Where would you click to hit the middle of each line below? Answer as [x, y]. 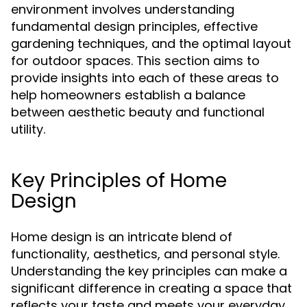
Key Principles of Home [119, 181]
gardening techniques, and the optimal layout [151, 44]
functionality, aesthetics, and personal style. [145, 254]
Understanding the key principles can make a [149, 271]
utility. [28, 129]
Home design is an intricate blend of [122, 237]
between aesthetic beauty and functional [138, 112]
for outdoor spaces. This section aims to [135, 61]
